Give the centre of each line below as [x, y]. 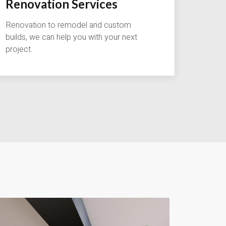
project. [19, 50]
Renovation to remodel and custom [68, 25]
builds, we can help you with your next [71, 38]
